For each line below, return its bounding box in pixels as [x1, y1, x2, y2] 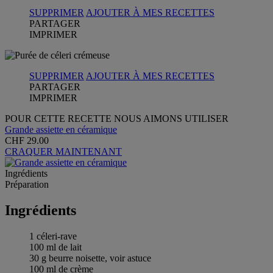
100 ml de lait [29, 241, 82, 252]
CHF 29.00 [5, 135, 49, 146]
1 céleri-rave [29, 230, 77, 241]
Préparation [5, 179, 49, 190]
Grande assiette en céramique [5, 124, 117, 135]
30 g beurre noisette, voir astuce [29, 252, 151, 263]
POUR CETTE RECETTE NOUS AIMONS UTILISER [5, 113, 229, 124]
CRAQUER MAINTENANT [5, 146, 122, 157]
